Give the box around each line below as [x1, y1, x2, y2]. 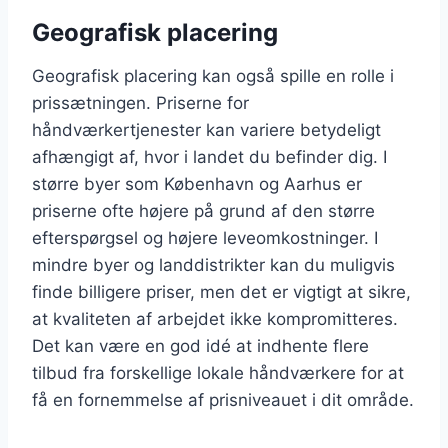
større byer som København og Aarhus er [32, 173, 362, 194]
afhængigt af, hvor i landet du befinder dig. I [32, 146, 387, 167]
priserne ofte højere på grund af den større [32, 200, 375, 221]
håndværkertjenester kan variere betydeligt [32, 119, 381, 140]
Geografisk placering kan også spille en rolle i [32, 65, 394, 86]
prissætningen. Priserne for [32, 92, 249, 113]
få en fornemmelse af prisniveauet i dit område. [32, 389, 414, 410]
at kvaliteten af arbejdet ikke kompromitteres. [32, 308, 398, 329]
